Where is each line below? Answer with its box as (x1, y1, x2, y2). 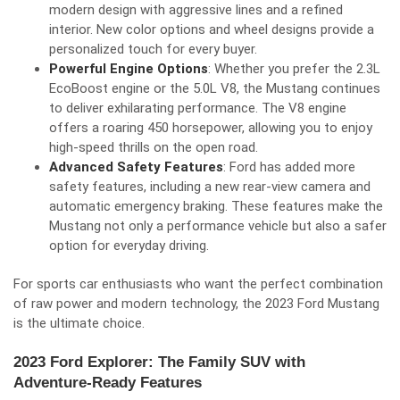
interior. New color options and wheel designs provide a (49, 21, 374, 37)
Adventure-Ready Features (13, 374, 202, 391)
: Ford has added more (223, 159, 355, 175)
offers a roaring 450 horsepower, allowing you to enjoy (49, 120, 372, 136)
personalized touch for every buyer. (49, 41, 257, 57)
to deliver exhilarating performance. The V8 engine (49, 100, 346, 116)
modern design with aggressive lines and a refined (49, 2, 343, 18)
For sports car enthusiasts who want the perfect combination (13, 276, 383, 292)
